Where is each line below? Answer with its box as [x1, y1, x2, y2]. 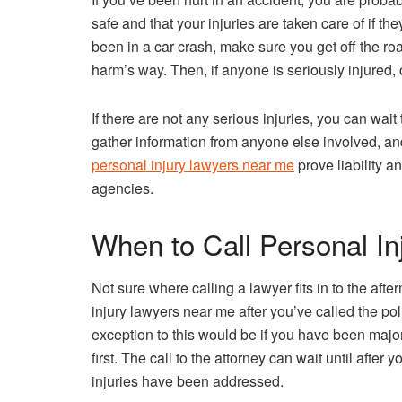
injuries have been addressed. [92, 371, 284, 392]
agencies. [92, 177, 153, 198]
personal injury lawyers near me [92, 153, 294, 175]
